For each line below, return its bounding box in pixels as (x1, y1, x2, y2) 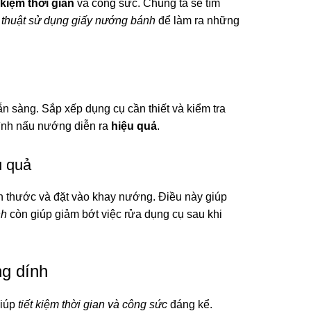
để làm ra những (155, 14, 239, 26)
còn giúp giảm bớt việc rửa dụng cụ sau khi (7, 208, 222, 220)
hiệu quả (111, 119, 157, 132)
